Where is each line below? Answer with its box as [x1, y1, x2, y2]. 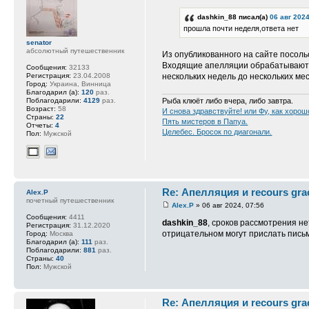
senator [26, 38, 52, 46]
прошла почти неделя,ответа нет [183, 23, 299, 32]
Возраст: [26, 104, 56, 112]
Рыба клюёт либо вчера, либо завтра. [162, 97, 294, 106]
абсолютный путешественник [26, 46, 124, 54]
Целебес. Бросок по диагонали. [162, 128, 272, 137]
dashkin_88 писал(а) [197, 12, 270, 21]
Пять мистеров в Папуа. [162, 117, 248, 126]
